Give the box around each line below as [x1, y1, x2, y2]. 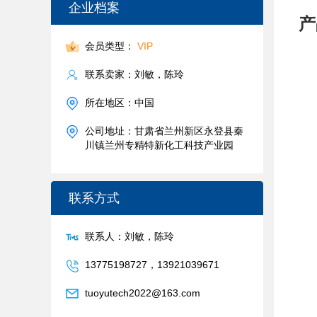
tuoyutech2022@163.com [85, 287, 200, 299]
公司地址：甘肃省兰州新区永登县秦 [85, 125, 243, 137]
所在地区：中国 [85, 97, 154, 108]
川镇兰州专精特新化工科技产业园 [85, 139, 234, 151]
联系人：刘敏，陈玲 [85, 231, 174, 242]
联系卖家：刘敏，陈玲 [85, 69, 184, 80]
